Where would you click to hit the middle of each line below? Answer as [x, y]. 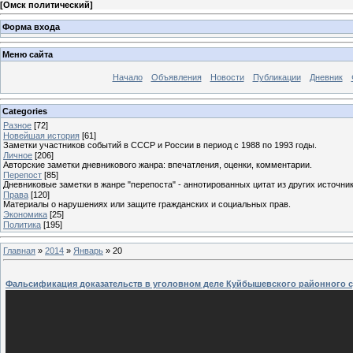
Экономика [25, 214]
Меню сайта [28, 55]
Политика [22, 224]
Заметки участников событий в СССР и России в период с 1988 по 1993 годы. [160, 145]
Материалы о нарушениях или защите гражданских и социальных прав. [147, 204]
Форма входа [31, 26]
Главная [19, 250]
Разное [17, 125]
